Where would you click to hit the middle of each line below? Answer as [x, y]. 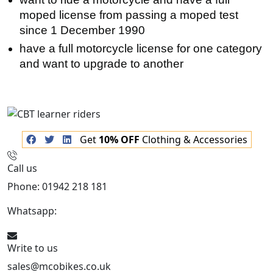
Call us [22, 168]
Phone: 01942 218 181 [57, 186]
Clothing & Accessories [193, 139]
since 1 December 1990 [82, 30]
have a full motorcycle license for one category [141, 48]
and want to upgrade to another [101, 64]
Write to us [33, 248]
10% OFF [119, 139]
